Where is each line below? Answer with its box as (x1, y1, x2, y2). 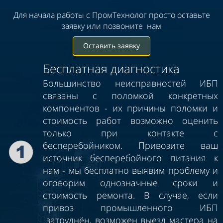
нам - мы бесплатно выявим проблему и (43, 164, 218, 176)
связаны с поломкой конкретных (43, 89, 218, 102)
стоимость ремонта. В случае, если (43, 189, 218, 201)
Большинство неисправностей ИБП (43, 77, 218, 89)
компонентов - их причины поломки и (43, 102, 218, 114)
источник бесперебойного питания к (43, 151, 218, 164)
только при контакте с (43, 126, 218, 139)
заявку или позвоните (62, 20, 145, 31)
